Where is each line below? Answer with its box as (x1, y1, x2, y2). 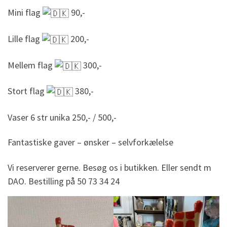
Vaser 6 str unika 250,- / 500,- (8, 111, 117, 123)
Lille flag (8, 32, 42, 45)
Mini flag (8, 7, 43, 19)
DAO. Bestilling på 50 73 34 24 (8, 175, 120, 187)
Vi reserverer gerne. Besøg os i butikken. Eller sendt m (8, 161, 211, 173)
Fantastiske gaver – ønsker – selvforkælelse (8, 136, 173, 148)
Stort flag (8, 85, 47, 97)
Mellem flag (8, 59, 55, 71)
